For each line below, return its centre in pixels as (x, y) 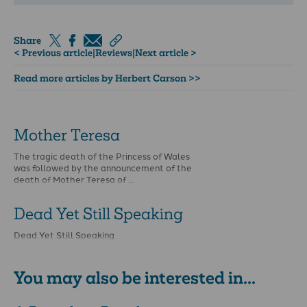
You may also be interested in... (135, 278)
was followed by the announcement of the (103, 167)
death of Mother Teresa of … (74, 179)
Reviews (114, 52)
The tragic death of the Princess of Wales (102, 155)
